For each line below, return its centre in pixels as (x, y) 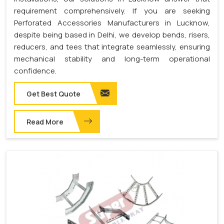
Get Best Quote (53, 93)
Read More (45, 121)
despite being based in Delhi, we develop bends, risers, (112, 34)
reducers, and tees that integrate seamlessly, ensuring (112, 46)
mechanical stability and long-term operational (112, 58)
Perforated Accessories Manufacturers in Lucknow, (112, 22)
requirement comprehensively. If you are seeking (112, 10)
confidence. (35, 70)
